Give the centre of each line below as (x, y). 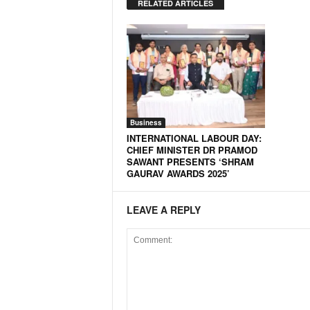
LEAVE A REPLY (163, 210)
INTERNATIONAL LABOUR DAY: (194, 138)
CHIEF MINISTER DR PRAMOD (192, 150)
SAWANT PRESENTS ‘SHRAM (190, 162)
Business (146, 122)
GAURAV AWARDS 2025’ (178, 173)
